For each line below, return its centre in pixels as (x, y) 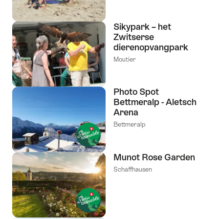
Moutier (125, 59)
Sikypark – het (142, 26)
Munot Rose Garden (154, 157)
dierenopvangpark (151, 47)
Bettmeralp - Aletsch (155, 102)
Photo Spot (136, 92)
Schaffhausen (133, 170)
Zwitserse (134, 37)
